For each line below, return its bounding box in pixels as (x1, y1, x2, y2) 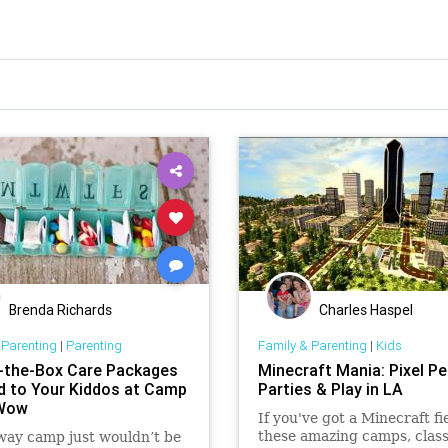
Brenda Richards (9, 301, 112, 319)
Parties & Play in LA (257, 378, 403, 399)
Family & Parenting (257, 336, 367, 354)
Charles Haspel (319, 301, 413, 319)
